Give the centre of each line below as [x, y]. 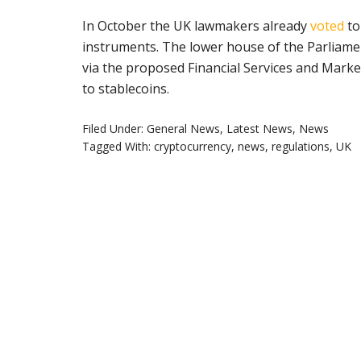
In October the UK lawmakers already [196, 26]
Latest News [259, 129]
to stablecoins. [126, 89]
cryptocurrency [193, 147]
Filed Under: [114, 129]
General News [183, 129]
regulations [301, 147]
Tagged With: [118, 147]
